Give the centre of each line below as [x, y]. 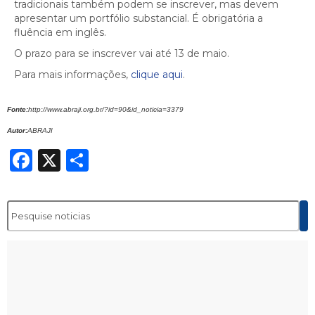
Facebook [86, 160]
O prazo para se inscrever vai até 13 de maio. [122, 53]
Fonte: [18, 109]
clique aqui [157, 74]
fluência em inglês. [60, 32]
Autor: [17, 130]
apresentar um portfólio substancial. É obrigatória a [139, 18]
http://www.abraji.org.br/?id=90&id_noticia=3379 [106, 109]
